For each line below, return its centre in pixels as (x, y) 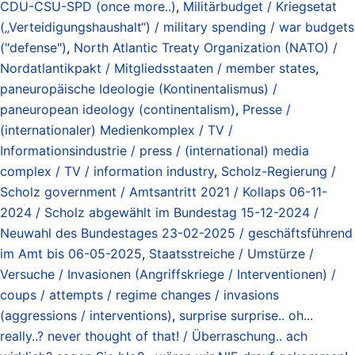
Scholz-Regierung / (279, 171)
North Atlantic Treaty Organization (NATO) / (206, 47)
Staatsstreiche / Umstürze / (231, 253)
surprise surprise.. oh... (246, 315)
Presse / (267, 109)
